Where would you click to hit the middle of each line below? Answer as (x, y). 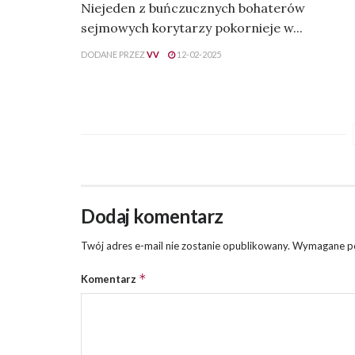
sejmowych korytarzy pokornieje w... (192, 28)
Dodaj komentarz (152, 216)
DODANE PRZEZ (113, 55)
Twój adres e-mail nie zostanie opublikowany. (185, 246)
